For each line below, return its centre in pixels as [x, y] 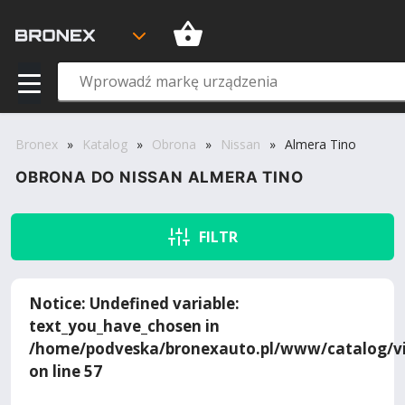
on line [57, 371]
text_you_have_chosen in [124, 326]
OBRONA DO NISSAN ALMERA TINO [160, 177]
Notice [55, 303]
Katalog [105, 144]
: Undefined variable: [160, 303]
